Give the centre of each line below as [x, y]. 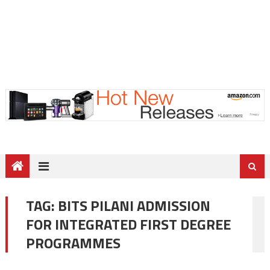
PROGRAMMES [73, 243]
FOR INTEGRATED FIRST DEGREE [128, 224]
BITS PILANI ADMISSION [134, 206]
